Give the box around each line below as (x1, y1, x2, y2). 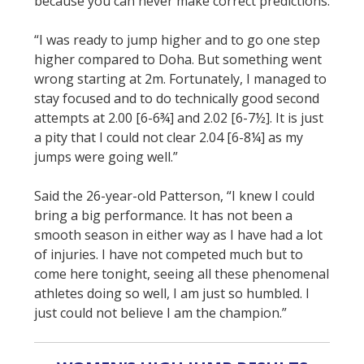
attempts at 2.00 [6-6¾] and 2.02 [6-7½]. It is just (34, 109, 323, 128)
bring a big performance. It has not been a (34, 206, 292, 225)
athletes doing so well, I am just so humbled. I (34, 284, 310, 303)
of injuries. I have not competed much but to (34, 245, 303, 264)
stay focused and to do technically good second (34, 89, 319, 108)
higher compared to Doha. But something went (34, 50, 322, 69)
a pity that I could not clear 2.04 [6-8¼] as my (34, 128, 303, 147)
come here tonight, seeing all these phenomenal (34, 265, 329, 284)
